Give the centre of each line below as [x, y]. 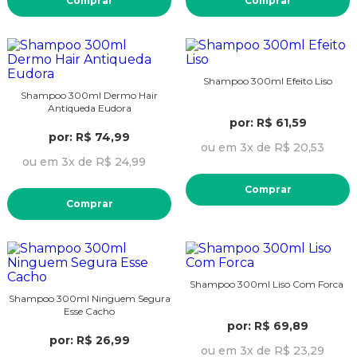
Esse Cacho [89, 311]
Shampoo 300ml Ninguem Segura [89, 298]
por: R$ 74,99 [89, 137]
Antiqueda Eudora [89, 108]
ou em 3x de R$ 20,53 [262, 147]
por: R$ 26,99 [89, 340]
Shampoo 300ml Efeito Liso [268, 80]
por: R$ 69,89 [268, 326]
